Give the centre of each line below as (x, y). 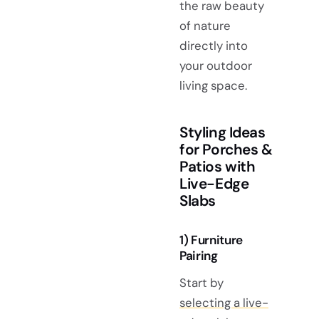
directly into (214, 45)
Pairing (199, 255)
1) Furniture (211, 240)
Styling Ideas (223, 132)
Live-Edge (214, 183)
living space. (213, 85)
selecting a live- (224, 302)
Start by (202, 282)
